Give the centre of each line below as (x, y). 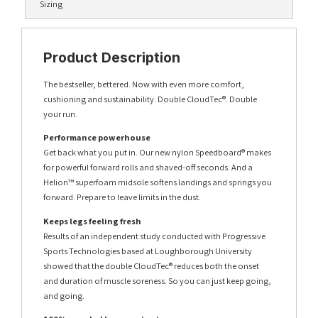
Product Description (112, 57)
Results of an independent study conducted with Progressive (154, 236)
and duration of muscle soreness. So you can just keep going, (157, 280)
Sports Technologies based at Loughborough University (148, 251)
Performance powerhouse (97, 138)
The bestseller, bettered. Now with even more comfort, (144, 84)
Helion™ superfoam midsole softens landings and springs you (158, 182)
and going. (64, 295)
